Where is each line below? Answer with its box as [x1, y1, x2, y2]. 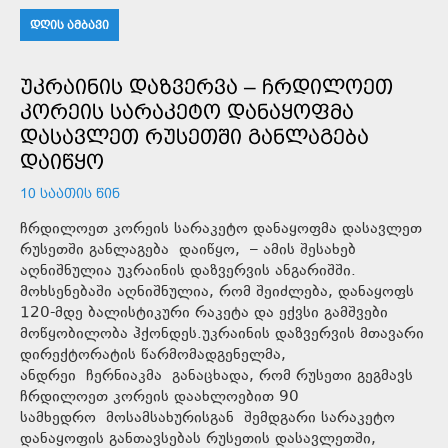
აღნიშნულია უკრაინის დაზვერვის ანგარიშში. [20, 259, 356, 283]
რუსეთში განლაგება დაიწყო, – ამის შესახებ [20, 238, 356, 262]
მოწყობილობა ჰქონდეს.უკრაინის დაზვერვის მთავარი [20, 322, 424, 346]
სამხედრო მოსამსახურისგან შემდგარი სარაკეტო [20, 406, 395, 430]
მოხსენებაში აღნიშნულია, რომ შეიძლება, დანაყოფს [20, 280, 414, 304]
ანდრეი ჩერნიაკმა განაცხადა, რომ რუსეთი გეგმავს [20, 364, 413, 388]
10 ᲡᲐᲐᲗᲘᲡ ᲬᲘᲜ [20, 184, 120, 201]
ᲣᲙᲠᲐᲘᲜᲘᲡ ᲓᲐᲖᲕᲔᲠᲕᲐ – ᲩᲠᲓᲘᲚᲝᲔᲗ [20, 74, 393, 98]
